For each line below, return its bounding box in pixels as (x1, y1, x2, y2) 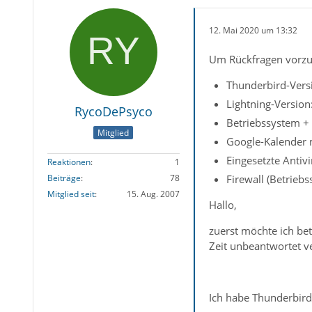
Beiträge (47, 171, 81, 184)
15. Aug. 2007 (126, 187, 180, 200)
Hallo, (208, 198, 237, 212)
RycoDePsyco (74, 103, 153, 120)
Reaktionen (47, 155, 91, 168)
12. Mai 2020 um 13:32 (208, 24, 297, 36)
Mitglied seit (47, 187, 95, 200)
